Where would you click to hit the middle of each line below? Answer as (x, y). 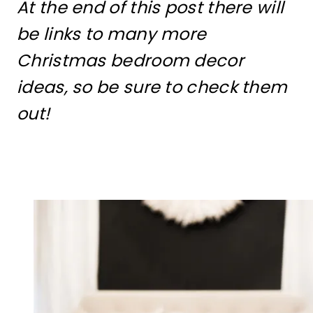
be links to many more (112, 34)
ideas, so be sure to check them (152, 87)
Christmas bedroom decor (130, 61)
